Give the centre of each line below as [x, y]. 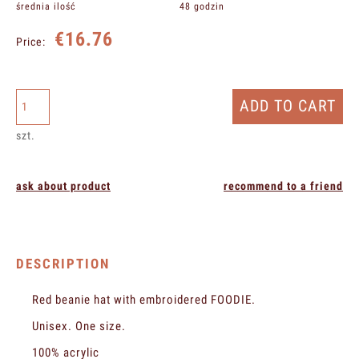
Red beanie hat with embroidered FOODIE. [144, 299]
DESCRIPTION [63, 263]
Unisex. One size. [79, 326]
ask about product [63, 186]
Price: [31, 41]
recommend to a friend [283, 186]
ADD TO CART [288, 106]
